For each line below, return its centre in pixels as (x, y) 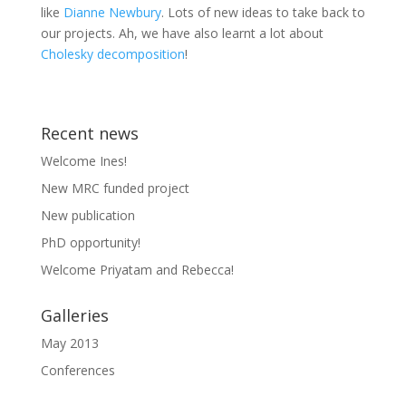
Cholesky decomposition (112, 54)
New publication (87, 215)
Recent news (89, 133)
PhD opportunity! (90, 242)
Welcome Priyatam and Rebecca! (137, 270)
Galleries (74, 315)
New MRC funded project (115, 188)
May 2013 (69, 343)
